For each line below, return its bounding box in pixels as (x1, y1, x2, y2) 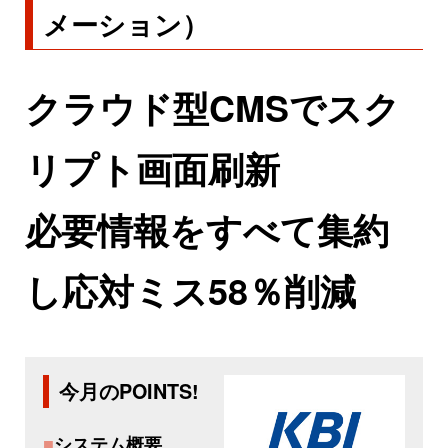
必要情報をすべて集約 (25, 202, 389, 255)
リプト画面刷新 (25, 141, 280, 194)
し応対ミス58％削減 (25, 263, 356, 316)
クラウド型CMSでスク (25, 80, 400, 133)
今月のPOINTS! (58, 376, 199, 405)
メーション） (43, 4, 209, 43)
